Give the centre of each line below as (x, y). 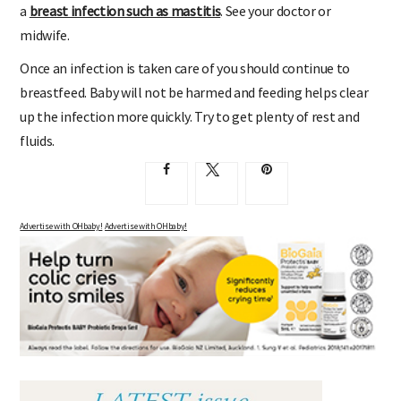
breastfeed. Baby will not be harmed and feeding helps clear (194, 92)
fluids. (38, 140)
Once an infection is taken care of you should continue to (185, 68)
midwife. (45, 34)
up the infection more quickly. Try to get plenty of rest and (190, 116)
